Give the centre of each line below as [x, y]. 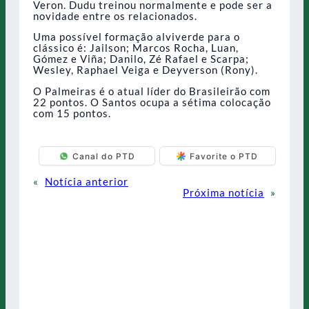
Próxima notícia [223, 193]
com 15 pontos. [72, 113]
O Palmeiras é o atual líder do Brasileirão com [152, 91]
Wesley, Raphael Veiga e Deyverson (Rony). [146, 70]
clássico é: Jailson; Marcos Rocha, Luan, [136, 48]
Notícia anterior [87, 182]
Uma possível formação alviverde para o [137, 37]
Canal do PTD [103, 156]
